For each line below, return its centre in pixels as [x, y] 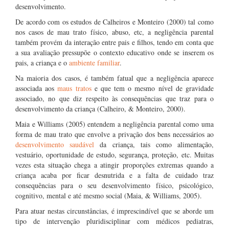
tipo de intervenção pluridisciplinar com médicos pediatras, [114, 221]
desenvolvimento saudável [55, 144]
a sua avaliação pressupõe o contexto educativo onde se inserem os [114, 52]
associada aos [37, 88]
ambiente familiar [94, 63]
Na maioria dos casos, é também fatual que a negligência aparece [114, 78]
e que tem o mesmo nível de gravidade [153, 88]
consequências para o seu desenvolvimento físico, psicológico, [114, 185]
